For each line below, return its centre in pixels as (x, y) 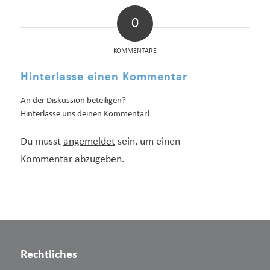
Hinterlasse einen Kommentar (104, 77)
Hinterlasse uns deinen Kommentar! (85, 115)
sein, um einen (147, 142)
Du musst (42, 142)
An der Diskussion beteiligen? (73, 101)
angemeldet (89, 142)
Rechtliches (49, 255)
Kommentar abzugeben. (72, 160)
